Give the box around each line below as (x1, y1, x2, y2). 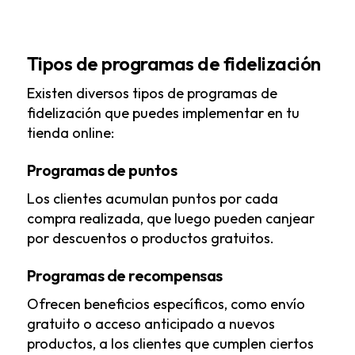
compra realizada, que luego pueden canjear (26, 209, 315, 228)
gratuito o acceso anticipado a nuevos (26, 315, 275, 334)
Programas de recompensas (26, 265, 223, 286)
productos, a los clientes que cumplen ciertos (26, 334, 314, 353)
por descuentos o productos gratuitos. (26, 229, 274, 248)
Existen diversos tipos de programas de (26, 84, 277, 103)
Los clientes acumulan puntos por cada (26, 189, 278, 208)
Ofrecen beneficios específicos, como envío (26, 295, 305, 314)
